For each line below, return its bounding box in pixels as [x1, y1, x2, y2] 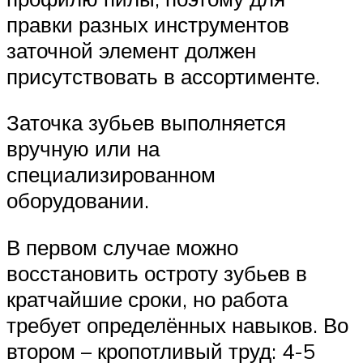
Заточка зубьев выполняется [6, 109, 286, 136]
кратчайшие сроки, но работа [6, 285, 288, 312]
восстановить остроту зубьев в [6, 259, 307, 286]
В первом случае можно [6, 233, 238, 260]
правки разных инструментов [6, 11, 289, 37]
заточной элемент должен [6, 36, 256, 63]
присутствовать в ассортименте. [6, 62, 320, 89]
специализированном [6, 161, 216, 188]
